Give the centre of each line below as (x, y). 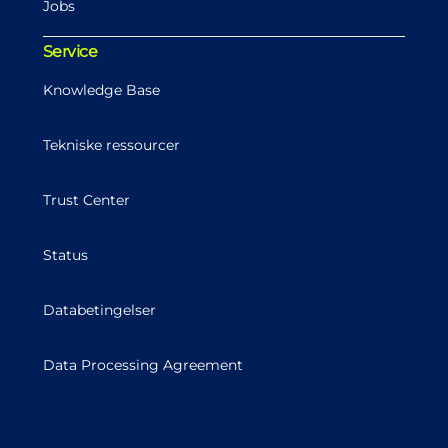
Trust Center (86, 200)
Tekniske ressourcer (111, 145)
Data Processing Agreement (142, 365)
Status (65, 255)
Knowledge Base (101, 90)
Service (70, 52)
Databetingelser (99, 310)
